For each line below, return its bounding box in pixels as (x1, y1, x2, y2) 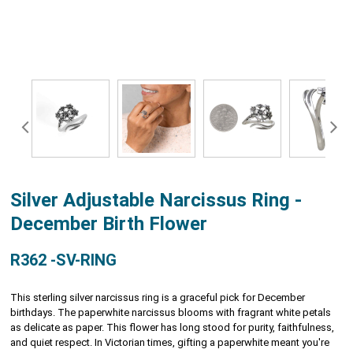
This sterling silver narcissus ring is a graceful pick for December (10, 291, 306, 303)
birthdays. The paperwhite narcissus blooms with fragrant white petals (10, 306, 332, 318)
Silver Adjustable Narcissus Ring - (10, 188, 303, 211)
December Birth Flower (10, 212, 208, 235)
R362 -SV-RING (10, 250, 117, 269)
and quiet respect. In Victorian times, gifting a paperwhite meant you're (10, 336, 330, 348)
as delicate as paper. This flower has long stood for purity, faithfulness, (10, 321, 335, 333)
